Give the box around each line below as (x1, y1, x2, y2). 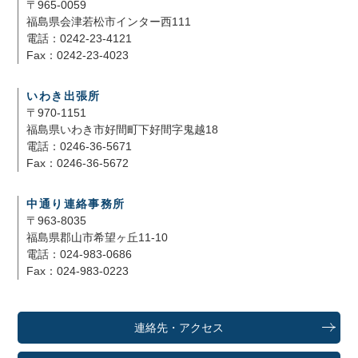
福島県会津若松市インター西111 (26, 14, 192, 28)
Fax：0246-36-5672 (26, 156, 129, 169)
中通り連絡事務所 (26, 197, 125, 210)
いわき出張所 (26, 89, 101, 102)
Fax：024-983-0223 (26, 264, 129, 277)
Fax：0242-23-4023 (26, 48, 129, 62)
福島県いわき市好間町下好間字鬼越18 (26, 122, 219, 136)
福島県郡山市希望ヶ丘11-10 (26, 230, 169, 244)
